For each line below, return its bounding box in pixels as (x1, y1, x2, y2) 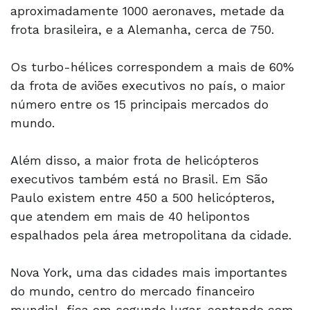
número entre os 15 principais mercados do (10, 96, 268, 111)
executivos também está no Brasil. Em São (10, 171, 268, 186)
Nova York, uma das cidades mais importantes (10, 264, 287, 280)
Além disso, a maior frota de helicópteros (10, 152, 259, 167)
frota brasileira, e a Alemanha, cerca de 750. (10, 21, 282, 37)
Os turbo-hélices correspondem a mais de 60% (10, 59, 294, 74)
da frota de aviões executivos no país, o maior (10, 77, 285, 93)
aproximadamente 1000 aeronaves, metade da (10, 3, 284, 18)
